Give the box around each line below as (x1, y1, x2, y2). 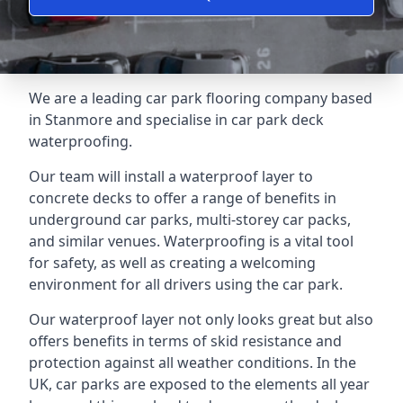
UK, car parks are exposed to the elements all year (29, 374, 370, 394)
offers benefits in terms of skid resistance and (29, 331, 342, 351)
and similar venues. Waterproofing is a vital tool (29, 231, 354, 251)
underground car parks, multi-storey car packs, (29, 210, 351, 229)
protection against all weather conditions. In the (29, 353, 356, 372)
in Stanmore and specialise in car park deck (29, 110, 324, 130)
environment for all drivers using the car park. (29, 274, 343, 294)
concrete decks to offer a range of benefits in (29, 188, 336, 208)
